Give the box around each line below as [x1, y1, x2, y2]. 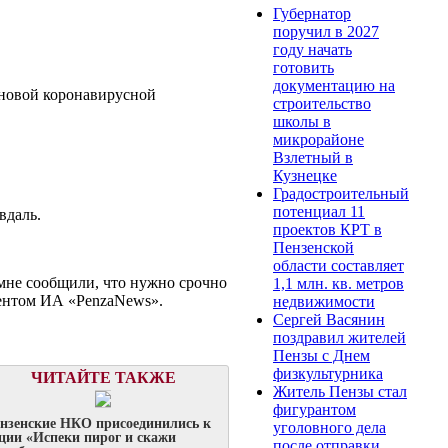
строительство [273, 94, 371, 112]
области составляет [273, 256, 404, 274]
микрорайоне [273, 130, 364, 148]
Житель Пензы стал [273, 382, 407, 400]
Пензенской [273, 238, 354, 256]
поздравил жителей [273, 328, 406, 346]
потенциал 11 [273, 202, 365, 220]
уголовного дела [273, 418, 386, 436]
